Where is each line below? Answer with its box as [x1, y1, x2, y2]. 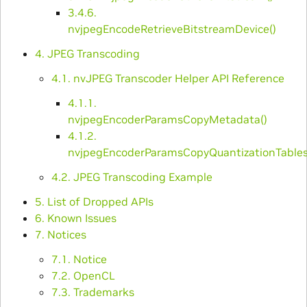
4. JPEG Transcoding [34, 46, 140, 60]
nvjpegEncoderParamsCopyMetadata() [67, 112, 267, 126]
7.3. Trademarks [51, 284, 134, 299]
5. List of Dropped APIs [34, 194, 153, 208]
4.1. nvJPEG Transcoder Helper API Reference [51, 71, 284, 85]
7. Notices [34, 227, 86, 241]
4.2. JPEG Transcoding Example [51, 169, 212, 184]
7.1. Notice [51, 251, 107, 266]
